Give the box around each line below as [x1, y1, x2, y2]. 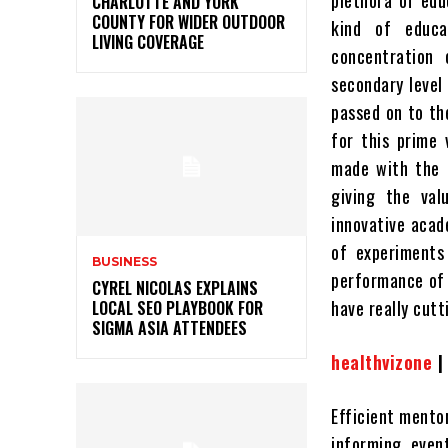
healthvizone [331, 349, 433, 376]
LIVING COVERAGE [92, 29, 204, 54]
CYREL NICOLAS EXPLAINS [92, 275, 258, 300]
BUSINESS [92, 253, 157, 269]
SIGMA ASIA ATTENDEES [92, 315, 247, 340]
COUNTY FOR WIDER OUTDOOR [92, 9, 285, 34]
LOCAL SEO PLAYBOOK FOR [92, 295, 263, 320]
